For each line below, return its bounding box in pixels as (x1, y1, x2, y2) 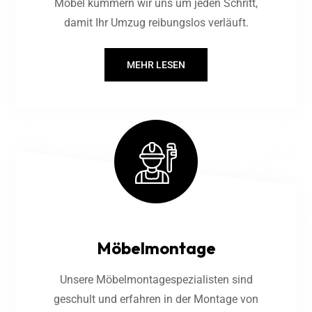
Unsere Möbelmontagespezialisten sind (59, 272, 253, 286)
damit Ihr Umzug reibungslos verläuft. (63, 16, 249, 30)
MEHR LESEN (127, 59, 185, 71)
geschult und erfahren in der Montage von (54, 292, 258, 306)
